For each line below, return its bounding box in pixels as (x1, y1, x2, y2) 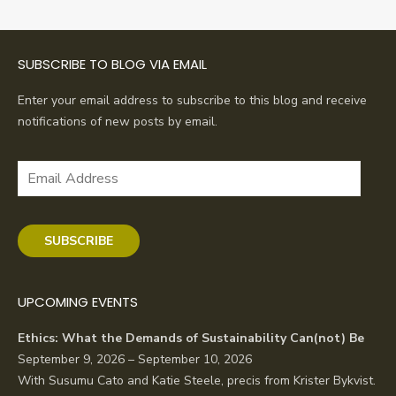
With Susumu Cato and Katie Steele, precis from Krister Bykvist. (18, 371, 376, 389)
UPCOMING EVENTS (18, 292, 138, 311)
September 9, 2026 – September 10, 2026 (18, 350, 252, 368)
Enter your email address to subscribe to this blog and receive (18, 91, 367, 109)
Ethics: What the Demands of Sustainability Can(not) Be (18, 329, 364, 346)
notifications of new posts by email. (18, 112, 217, 130)
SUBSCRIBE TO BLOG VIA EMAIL (18, 54, 207, 73)
